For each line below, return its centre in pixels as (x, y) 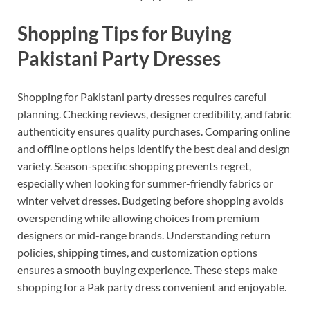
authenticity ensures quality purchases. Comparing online (154, 131)
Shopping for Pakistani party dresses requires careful (142, 97)
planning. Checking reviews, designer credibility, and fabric (154, 114)
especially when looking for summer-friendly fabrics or (145, 183)
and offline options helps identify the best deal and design (154, 149)
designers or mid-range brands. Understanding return (144, 235)
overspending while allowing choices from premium (138, 218)
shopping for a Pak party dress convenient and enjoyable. (152, 287)
